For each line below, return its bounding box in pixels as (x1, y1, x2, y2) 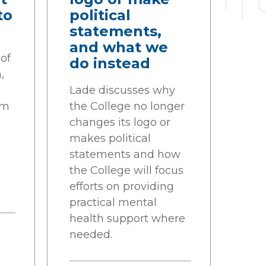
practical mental (69, 196, 157, 209)
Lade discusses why (69, 84, 175, 97)
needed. (69, 228, 112, 241)
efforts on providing (69, 180, 174, 193)
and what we (69, 39, 168, 56)
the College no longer (69, 100, 185, 113)
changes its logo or (69, 116, 170, 129)
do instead (69, 55, 150, 72)
